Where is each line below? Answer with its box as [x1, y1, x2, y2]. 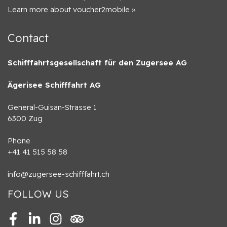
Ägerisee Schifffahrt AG [8, 80, 101, 90]
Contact [8, 31, 49, 45]
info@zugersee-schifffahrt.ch [8, 169, 109, 179]
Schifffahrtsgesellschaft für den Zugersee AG [8, 58, 187, 68]
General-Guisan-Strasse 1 [8, 102, 97, 112]
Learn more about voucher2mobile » [8, 5, 135, 15]
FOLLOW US [8, 187, 69, 201]
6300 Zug [8, 113, 43, 124]
